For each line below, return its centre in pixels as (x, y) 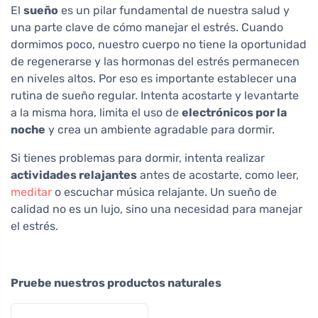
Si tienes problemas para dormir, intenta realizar (138, 158)
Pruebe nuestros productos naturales (116, 283)
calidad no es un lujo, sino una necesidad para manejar (157, 209)
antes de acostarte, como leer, (218, 175)
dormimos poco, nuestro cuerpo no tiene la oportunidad (159, 45)
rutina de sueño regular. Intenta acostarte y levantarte (155, 96)
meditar (31, 192)
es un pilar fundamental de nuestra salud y (174, 11)
